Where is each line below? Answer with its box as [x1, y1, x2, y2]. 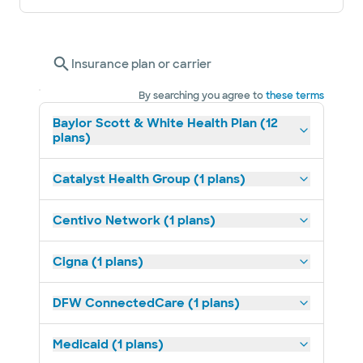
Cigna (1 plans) [53, 254, 143, 270]
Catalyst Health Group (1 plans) [53, 171, 246, 187]
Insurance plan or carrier [71, 57, 211, 71]
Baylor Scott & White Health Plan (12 [53, 115, 278, 131]
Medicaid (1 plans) [53, 336, 164, 352]
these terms [266, 89, 324, 102]
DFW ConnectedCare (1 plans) [53, 295, 240, 311]
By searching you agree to [139, 89, 263, 102]
